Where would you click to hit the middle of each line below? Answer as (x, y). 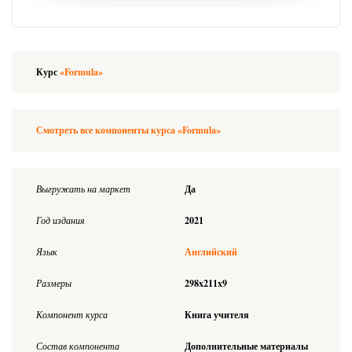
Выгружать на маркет (83, 189)
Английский (211, 252)
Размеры (54, 283)
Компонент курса (72, 315)
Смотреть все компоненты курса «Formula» (128, 130)
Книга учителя (217, 315)
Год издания (60, 220)
